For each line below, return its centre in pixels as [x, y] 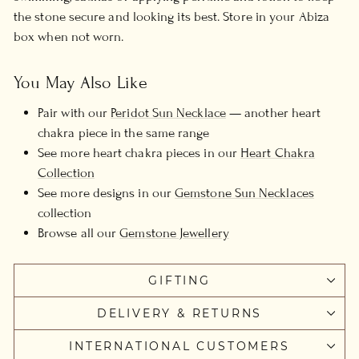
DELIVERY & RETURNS [179, 313]
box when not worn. [69, 36]
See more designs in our [107, 193]
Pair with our [75, 113]
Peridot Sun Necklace [168, 113]
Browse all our [79, 233]
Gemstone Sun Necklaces [244, 193]
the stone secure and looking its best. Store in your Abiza [171, 16]
